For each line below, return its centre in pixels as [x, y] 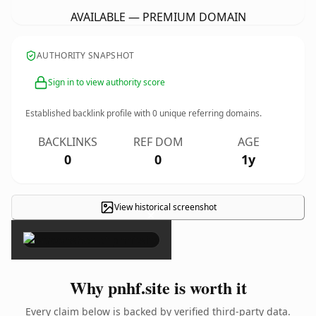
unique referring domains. [209, 113]
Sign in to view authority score [107, 82]
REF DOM [158, 142]
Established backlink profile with [89, 113]
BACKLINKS [68, 142]
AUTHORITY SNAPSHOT [86, 55]
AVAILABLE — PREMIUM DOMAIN [158, 17]
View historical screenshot [165, 207]
